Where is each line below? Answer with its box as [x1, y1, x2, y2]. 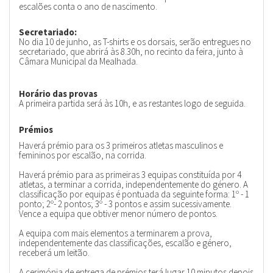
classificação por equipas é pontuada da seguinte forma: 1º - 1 [19, 188, 249, 200]
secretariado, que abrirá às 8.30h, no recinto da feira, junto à [19, 46, 243, 58]
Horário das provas [19, 88, 97, 100]
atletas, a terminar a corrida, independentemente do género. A [19, 179, 248, 191]
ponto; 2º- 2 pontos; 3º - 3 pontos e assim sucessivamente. [19, 198, 232, 210]
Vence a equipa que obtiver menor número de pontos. [19, 208, 218, 220]
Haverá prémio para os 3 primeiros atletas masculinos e [19, 140, 223, 152]
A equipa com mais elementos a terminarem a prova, [19, 227, 212, 239]
